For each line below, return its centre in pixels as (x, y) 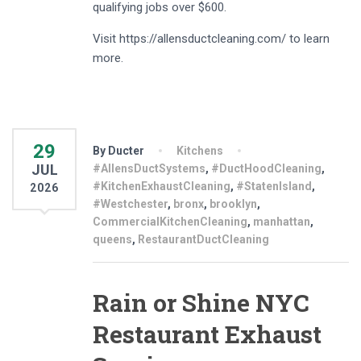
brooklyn (233, 204)
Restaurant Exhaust (207, 334)
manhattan (282, 222)
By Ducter (118, 151)
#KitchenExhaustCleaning (162, 187)
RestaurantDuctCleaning (203, 240)
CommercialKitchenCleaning (170, 222)
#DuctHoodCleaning (266, 169)
